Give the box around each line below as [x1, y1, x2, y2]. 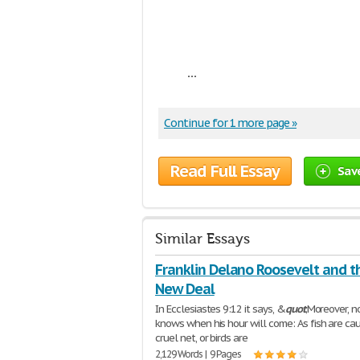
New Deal [155, 280, 215, 298]
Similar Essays [155, 231, 250, 247]
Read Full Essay [170, 161, 280, 182]
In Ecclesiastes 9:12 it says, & [155, 302, 285, 316]
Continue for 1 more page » [164, 116, 297, 130]
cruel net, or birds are [155, 331, 248, 345]
